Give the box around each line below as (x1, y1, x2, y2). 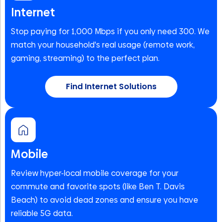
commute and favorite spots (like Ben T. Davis (11, 181, 185, 193)
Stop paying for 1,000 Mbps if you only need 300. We (11, 26, 210, 38)
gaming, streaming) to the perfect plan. (11, 53, 160, 64)
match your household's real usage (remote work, (11, 39, 195, 51)
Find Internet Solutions (65, 81, 157, 93)
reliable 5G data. (11, 208, 73, 220)
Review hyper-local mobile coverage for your (11, 167, 178, 179)
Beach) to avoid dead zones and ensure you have (11, 194, 198, 206)
